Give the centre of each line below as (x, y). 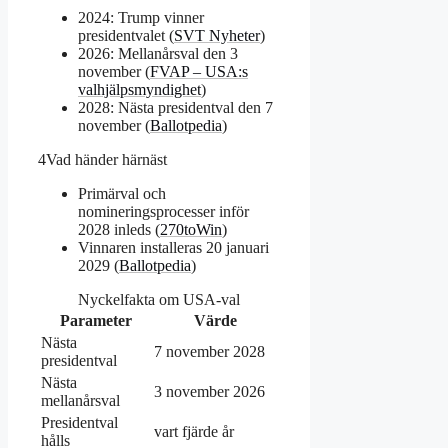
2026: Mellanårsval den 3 (158, 53)
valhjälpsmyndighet (139, 89)
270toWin (191, 229)
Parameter (95, 320)
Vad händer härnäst (106, 159)
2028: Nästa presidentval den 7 (175, 107)
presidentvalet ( (126, 35)
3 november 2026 (209, 391)
